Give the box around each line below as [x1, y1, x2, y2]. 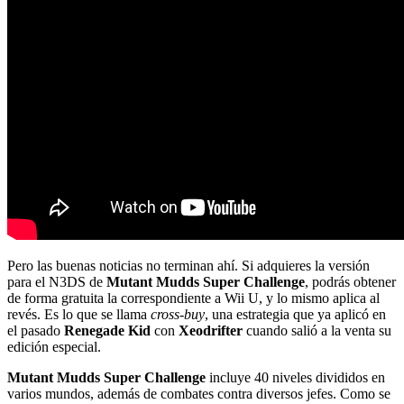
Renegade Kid [64, 323, 151, 339]
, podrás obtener [305, 274, 396, 290]
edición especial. [7, 339, 101, 355]
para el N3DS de [7, 274, 106, 290]
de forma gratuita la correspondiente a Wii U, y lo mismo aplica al [7, 290, 380, 307]
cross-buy [151, 307, 205, 323]
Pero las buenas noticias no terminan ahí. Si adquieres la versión [7, 258, 370, 274]
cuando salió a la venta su [243, 323, 391, 339]
